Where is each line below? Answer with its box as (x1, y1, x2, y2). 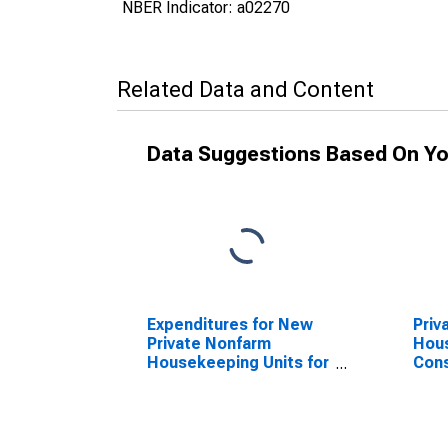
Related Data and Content (117, 77, 374, 102)
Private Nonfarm (147, 334, 271, 353)
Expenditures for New (147, 315, 313, 334)
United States (147, 372, 255, 391)
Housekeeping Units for (147, 353, 329, 372)
